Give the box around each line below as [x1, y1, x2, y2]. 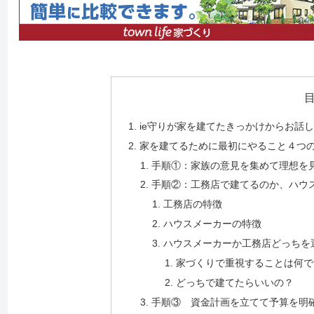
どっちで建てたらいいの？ [175, 276, 294, 288]
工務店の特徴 [163, 198, 223, 210]
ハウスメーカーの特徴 [163, 218, 262, 230]
